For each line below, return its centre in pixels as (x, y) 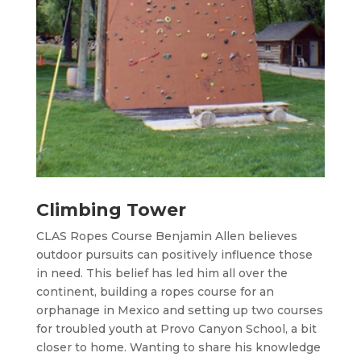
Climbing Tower (111, 210)
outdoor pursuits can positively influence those (174, 254)
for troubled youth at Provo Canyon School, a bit (176, 328)
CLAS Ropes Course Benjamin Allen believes (166, 236)
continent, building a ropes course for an (155, 291)
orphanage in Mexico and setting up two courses (179, 310)
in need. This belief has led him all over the (162, 273)
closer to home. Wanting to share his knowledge (178, 347)
